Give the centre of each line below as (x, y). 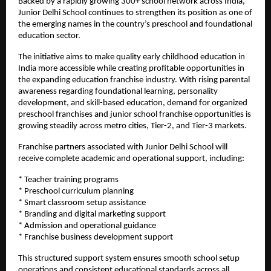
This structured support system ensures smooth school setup (129, 259)
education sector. (49, 36)
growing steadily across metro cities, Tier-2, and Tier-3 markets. (132, 126)
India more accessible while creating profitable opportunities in (131, 69)
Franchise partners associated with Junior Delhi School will (123, 148)
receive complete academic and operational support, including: (131, 159)
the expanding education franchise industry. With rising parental (134, 80)
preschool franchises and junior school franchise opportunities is (135, 115)
